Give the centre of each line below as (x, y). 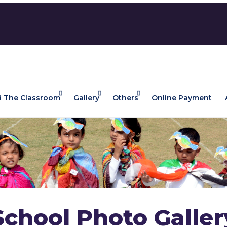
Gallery (86, 98)
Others (125, 98)
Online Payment (182, 98)
